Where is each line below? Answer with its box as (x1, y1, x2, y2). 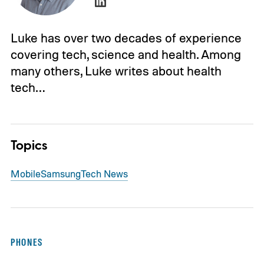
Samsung (40, 167, 81, 180)
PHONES (10, 236, 43, 249)
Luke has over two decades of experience (10, 30, 242, 46)
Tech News (80, 167, 128, 180)
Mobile (10, 167, 41, 180)
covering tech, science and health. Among (10, 47, 241, 62)
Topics (10, 136, 47, 155)
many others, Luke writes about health (10, 63, 222, 79)
